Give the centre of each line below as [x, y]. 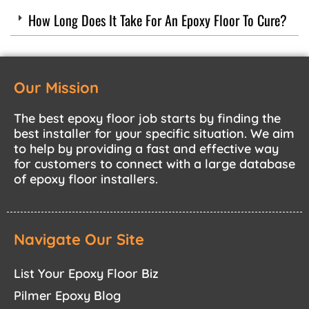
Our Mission [56, 87]
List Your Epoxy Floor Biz [86, 274]
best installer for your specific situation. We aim [154, 133]
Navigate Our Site [79, 240]
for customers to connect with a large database [154, 163]
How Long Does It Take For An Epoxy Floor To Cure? [157, 20]
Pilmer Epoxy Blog [67, 296]
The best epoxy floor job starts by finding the [147, 118]
